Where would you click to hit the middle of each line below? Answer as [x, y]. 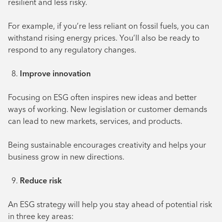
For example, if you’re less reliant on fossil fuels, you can [109, 26]
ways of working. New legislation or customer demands [108, 109]
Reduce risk [41, 181]
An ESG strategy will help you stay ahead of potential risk [110, 204]
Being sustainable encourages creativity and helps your [107, 145]
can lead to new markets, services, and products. [95, 121]
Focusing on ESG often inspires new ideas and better [102, 97]
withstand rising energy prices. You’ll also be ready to [104, 38]
